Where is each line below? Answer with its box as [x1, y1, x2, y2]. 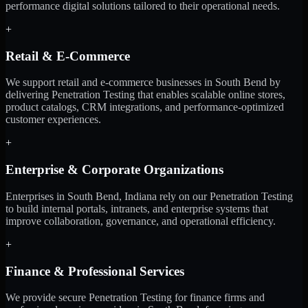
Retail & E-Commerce [5, 48, 130, 63]
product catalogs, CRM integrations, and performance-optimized [5, 101, 284, 113]
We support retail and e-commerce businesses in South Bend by [5, 76, 280, 89]
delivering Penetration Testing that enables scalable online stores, [5, 89, 285, 101]
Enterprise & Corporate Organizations [5, 162, 223, 177]
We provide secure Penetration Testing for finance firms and [5, 291, 265, 304]
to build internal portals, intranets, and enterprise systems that [5, 202, 268, 214]
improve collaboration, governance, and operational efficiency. [5, 214, 276, 227]
